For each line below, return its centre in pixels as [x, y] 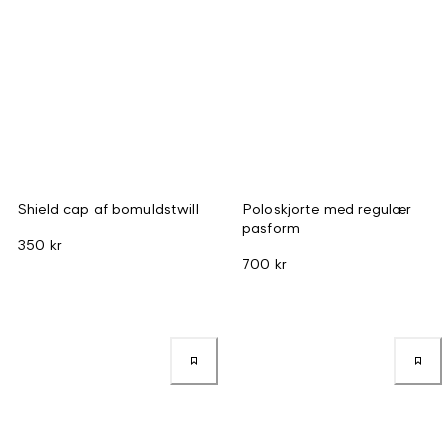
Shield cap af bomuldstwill [108, 208]
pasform [271, 227]
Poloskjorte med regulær [327, 208]
